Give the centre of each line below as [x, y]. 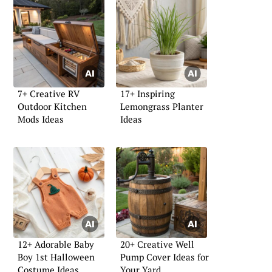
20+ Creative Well [157, 244]
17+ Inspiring [148, 94]
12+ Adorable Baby [56, 244]
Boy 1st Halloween [56, 257]
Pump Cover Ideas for [165, 257]
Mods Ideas [41, 119]
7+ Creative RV [49, 94]
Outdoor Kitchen [52, 107]
